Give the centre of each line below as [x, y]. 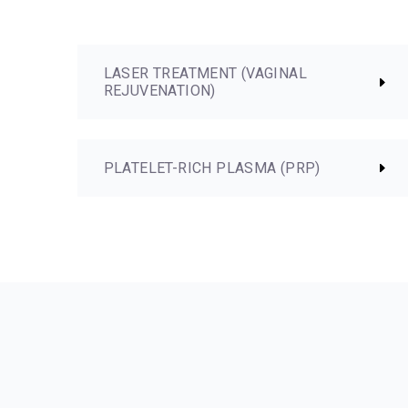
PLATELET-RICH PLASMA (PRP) [212, 168]
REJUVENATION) [159, 90]
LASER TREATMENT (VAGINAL [205, 73]
